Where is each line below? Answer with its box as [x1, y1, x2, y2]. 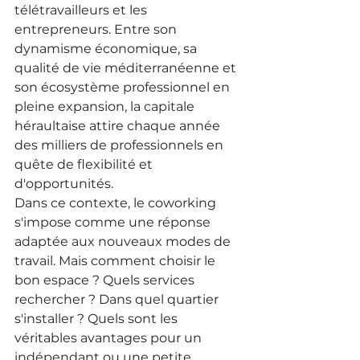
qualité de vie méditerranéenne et [14, 60, 239, 76]
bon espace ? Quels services [14, 272, 198, 288]
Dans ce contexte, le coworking [14, 195, 219, 211]
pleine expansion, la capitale [14, 99, 198, 114]
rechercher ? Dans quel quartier [14, 292, 222, 307]
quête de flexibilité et [14, 157, 156, 172]
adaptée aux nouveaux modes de [14, 234, 234, 249]
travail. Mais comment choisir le [14, 253, 219, 268]
